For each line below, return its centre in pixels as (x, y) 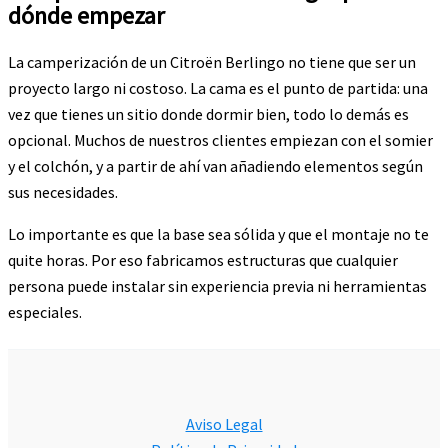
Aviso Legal (224, 424)
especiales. (45, 312)
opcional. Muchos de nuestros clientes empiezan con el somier (220, 140)
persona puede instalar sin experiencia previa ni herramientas (217, 286)
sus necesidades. (63, 192)
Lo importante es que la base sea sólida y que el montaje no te (218, 234)
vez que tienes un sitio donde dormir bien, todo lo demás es (208, 114)
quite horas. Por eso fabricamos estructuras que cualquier (203, 260)
